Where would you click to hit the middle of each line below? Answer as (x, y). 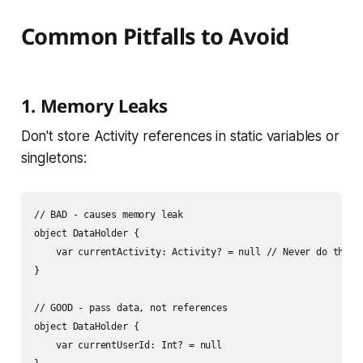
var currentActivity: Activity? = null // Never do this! (197, 252)
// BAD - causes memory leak (109, 215)
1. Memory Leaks (94, 106)
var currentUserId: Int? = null (128, 346)
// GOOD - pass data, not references (130, 308)
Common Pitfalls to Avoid (155, 36)
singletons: (53, 158)
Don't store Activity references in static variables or (180, 137)
